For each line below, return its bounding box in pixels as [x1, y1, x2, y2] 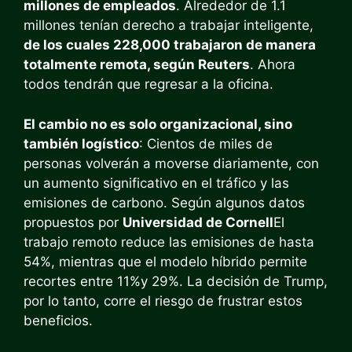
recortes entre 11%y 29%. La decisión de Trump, [24, 273, 328, 289]
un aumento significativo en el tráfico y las [24, 174, 289, 191]
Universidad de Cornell [123, 214, 273, 230]
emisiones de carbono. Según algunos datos [24, 194, 305, 211]
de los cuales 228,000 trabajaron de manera [24, 37, 316, 53]
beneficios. [24, 312, 93, 328]
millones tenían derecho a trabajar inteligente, [24, 17, 313, 33]
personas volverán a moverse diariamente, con [24, 155, 319, 171]
